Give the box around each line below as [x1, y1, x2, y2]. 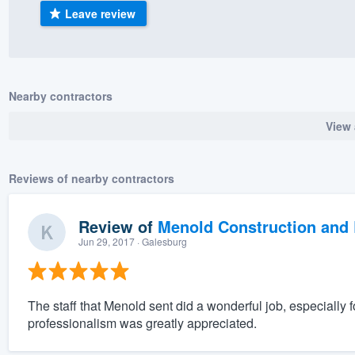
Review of [78, 215, 158, 239]
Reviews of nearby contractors [8, 170, 174, 187]
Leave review [65, 5, 136, 21]
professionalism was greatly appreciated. [27, 314, 257, 333]
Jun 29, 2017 [78, 235, 135, 249]
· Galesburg [134, 235, 187, 249]
